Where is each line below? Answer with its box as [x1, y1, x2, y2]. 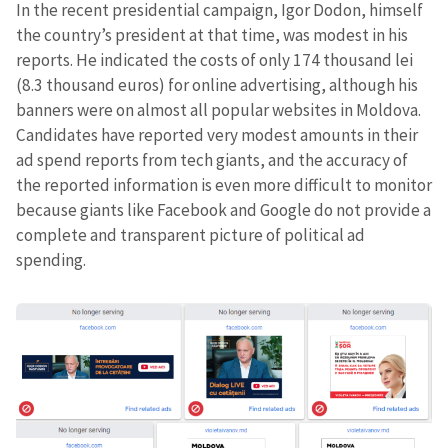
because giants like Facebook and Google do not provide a [16, 199, 431, 222]
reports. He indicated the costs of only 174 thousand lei [16, 49, 413, 72]
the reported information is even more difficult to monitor [16, 174, 432, 197]
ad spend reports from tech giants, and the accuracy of [16, 149, 408, 172]
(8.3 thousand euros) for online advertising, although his [16, 74, 418, 97]
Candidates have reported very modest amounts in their [16, 124, 418, 147]
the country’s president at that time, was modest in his [16, 24, 408, 47]
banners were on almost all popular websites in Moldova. [16, 99, 421, 122]
